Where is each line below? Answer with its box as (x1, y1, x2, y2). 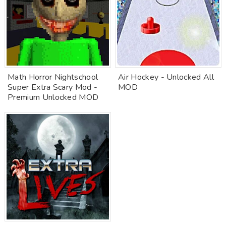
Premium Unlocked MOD (8, 92, 99, 103)
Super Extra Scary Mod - (8, 82, 98, 93)
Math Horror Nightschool (8, 72, 98, 83)
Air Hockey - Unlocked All (118, 72, 214, 83)
